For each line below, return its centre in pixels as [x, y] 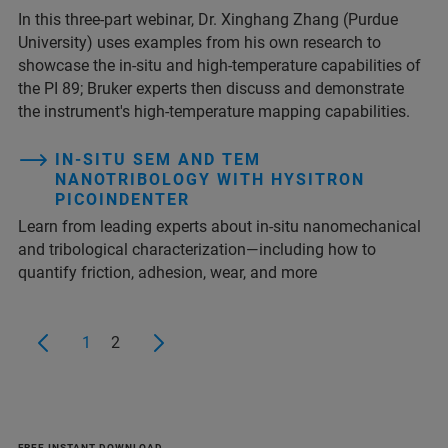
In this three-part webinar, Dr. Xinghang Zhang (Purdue [208, 19]
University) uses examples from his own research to [199, 42]
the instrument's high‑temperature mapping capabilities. [214, 111]
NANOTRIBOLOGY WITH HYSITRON [210, 179]
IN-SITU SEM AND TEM [158, 159]
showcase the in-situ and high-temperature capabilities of [219, 65]
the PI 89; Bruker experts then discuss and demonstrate [211, 88]
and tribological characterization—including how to [197, 249]
